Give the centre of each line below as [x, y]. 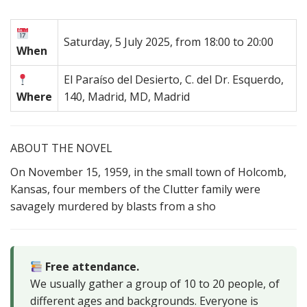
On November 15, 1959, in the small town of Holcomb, [148, 172]
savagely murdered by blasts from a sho [113, 206]
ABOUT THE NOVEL [61, 148]
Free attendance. [91, 267]
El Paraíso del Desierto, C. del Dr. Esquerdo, [174, 79]
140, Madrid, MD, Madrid [127, 97]
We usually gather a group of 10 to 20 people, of [155, 284]
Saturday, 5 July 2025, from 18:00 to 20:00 [169, 42]
